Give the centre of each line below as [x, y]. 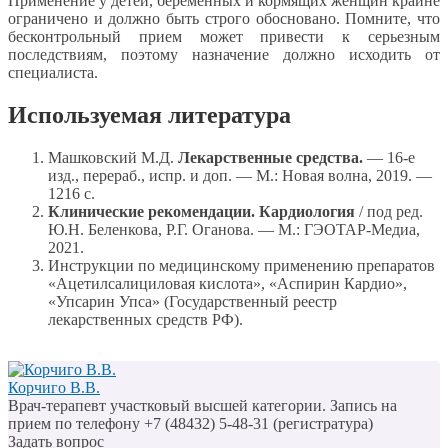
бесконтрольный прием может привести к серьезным [224, 36]
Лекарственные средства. [270, 157]
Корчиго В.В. [54, 387]
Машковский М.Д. [113, 157]
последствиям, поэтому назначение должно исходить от [224, 54]
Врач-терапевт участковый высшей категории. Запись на [202, 405]
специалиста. [53, 72]
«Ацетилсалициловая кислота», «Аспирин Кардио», [227, 283]
